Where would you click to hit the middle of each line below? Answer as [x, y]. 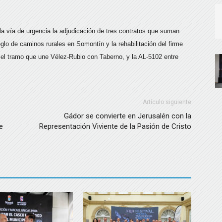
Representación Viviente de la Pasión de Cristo [115, 126]
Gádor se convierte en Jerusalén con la [128, 116]
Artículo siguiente [167, 102]
